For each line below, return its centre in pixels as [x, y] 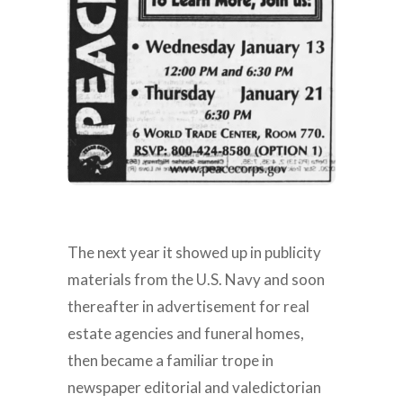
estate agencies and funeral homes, [186, 334]
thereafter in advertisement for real [189, 307]
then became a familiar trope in [171, 361]
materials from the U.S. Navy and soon [197, 280]
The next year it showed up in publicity [195, 253]
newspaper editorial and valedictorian [195, 388]
